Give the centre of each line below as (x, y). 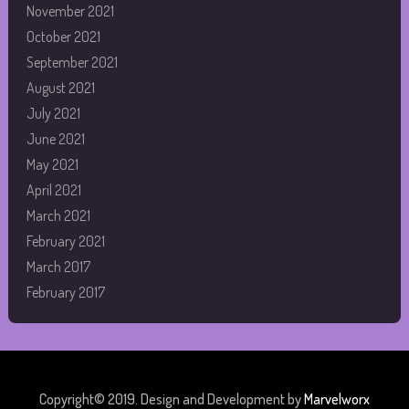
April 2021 (53, 189)
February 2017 (65, 292)
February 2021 (65, 241)
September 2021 (72, 62)
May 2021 (52, 164)
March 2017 (58, 266)
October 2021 (63, 36)
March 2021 (58, 215)
